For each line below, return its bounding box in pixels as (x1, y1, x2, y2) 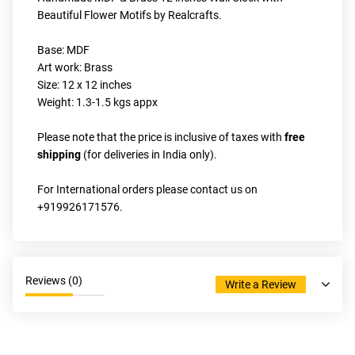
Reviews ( (25, 274, 72, 287)
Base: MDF (37, 44, 90, 56)
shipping (37, 148, 83, 161)
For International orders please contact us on (37, 183, 258, 196)
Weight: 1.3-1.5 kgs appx (37, 96, 158, 109)
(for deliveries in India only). (83, 148, 217, 161)
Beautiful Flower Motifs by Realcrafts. (37, 9, 222, 21)
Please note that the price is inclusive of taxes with (37, 131, 282, 143)
